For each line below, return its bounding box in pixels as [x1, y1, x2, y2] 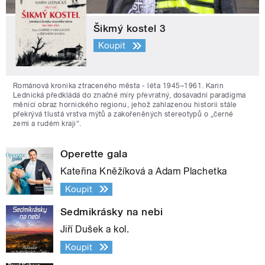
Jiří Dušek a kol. [60, 223, 130, 235]
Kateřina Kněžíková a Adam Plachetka [60, 165, 227, 177]
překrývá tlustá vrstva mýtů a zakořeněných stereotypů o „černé [13, 109, 234, 118]
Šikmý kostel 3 [93, 22, 166, 34]
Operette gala [60, 147, 128, 160]
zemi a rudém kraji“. [13, 119, 82, 128]
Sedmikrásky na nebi [60, 205, 163, 218]
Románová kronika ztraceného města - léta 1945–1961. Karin [13, 81, 224, 90]
